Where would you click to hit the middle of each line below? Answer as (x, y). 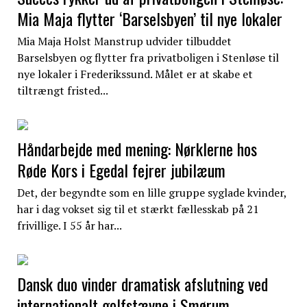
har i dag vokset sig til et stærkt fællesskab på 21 (138, 209)
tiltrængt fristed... (62, 90)
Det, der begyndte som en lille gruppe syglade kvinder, (151, 192)
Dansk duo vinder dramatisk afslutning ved (142, 283)
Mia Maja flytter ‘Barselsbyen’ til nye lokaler (149, 18)
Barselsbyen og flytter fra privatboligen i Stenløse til (148, 57)
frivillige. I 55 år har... (69, 225)
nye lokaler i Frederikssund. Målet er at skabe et (135, 74)
